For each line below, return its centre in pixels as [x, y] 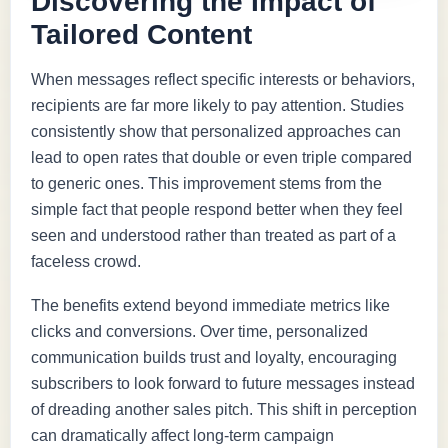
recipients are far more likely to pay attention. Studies [217, 105]
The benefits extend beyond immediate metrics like [210, 305]
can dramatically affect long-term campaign [182, 435]
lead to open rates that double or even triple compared [221, 157]
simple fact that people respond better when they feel [217, 209]
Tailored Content [141, 34]
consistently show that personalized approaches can [216, 131]
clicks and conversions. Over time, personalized [199, 331]
